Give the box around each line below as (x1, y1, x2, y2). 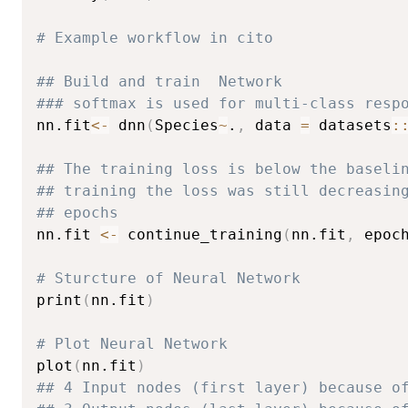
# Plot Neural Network (36, 334, 228, 352)
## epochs (36, 203, 118, 221)
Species (155, 116, 219, 134)
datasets (310, 116, 392, 134)
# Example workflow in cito (36, 28, 273, 46)
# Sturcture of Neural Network (36, 269, 301, 287)
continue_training (118, 225, 282, 243)
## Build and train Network (36, 72, 282, 90)
